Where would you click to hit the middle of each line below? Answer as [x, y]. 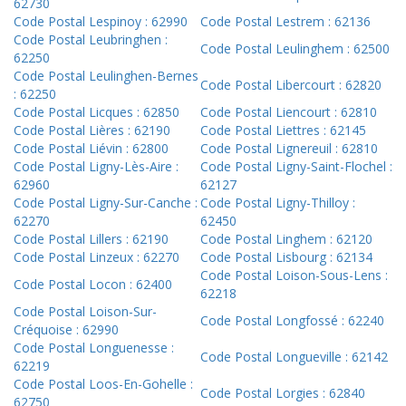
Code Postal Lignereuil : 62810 [289, 149]
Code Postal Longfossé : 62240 [292, 321]
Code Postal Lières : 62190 [92, 130]
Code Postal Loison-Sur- [85, 312]
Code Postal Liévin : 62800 [91, 149]
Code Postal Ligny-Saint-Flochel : [296, 167]
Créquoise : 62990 [66, 330]
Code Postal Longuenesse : [94, 348]
